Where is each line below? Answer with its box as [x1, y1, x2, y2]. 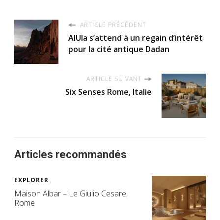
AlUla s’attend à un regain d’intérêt [68, 32, 203, 44]
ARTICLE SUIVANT [86, 75, 142, 83]
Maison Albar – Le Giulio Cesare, [14, 188, 128, 199]
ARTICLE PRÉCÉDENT [78, 21, 146, 29]
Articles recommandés [14, 148, 127, 161]
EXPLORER [14, 176, 49, 185]
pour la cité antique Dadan [68, 44, 169, 55]
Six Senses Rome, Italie [65, 86, 152, 98]
